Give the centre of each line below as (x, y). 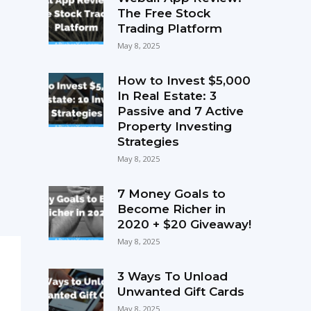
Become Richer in (171, 209)
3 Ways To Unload (172, 276)
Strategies (148, 141)
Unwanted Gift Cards (180, 291)
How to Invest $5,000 (184, 80)
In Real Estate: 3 (167, 95)
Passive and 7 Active (180, 111)
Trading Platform (169, 28)
